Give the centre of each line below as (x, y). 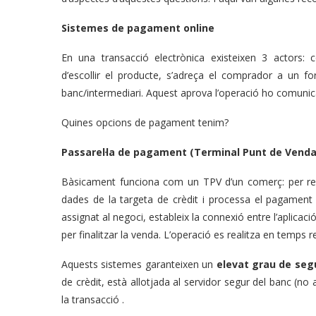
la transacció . (93, 300)
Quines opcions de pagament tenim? (145, 123)
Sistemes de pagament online (138, 28)
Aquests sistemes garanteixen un (139, 265)
